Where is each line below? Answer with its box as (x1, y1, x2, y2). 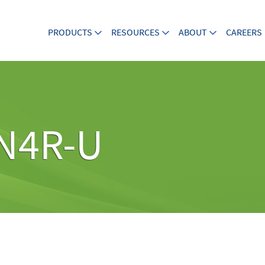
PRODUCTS (48, 26, 92, 38)
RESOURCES (111, 26, 160, 38)
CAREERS (226, 26, 262, 38)
